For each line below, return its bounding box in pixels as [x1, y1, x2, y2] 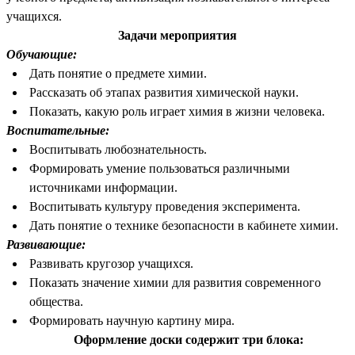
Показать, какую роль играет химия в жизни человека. [29, 105, 325, 119]
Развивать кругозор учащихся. [29, 257, 193, 271]
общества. [29, 295, 83, 309]
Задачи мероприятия [118, 29, 237, 43]
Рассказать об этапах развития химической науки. [29, 86, 299, 100]
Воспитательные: [6, 124, 109, 138]
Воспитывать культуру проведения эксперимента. [29, 200, 300, 214]
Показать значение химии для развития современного [29, 276, 321, 290]
